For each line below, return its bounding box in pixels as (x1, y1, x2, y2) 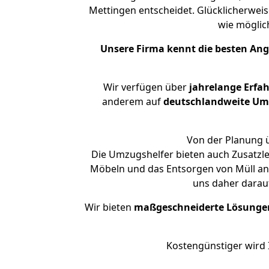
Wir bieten (85, 201, 134, 214)
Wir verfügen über (103, 80, 187, 94)
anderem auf (101, 95, 163, 108)
